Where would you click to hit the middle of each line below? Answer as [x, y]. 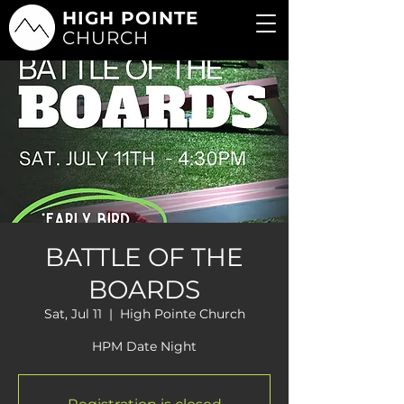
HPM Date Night [144, 346]
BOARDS [144, 289]
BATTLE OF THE [144, 257]
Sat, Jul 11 [73, 314]
